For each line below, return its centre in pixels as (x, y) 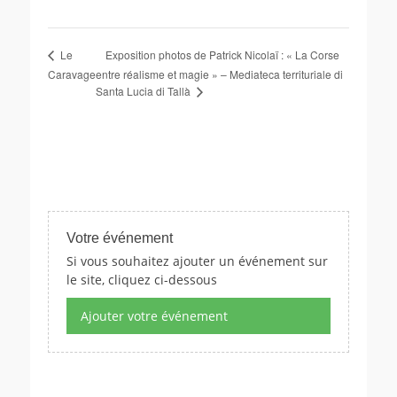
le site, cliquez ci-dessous (142, 280)
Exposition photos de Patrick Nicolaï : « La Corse (222, 54)
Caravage (72, 74)
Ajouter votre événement (154, 316)
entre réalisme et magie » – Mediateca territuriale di (219, 74)
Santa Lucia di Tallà (144, 91)
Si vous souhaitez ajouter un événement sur (197, 261)
